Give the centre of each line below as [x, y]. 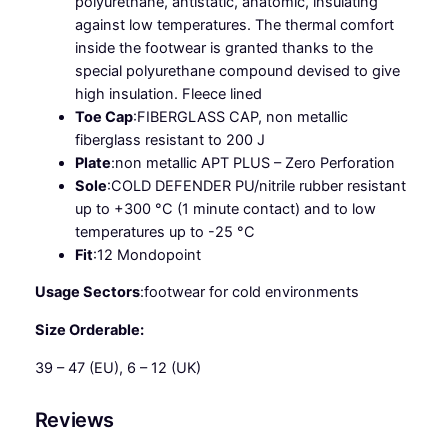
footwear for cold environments [251, 292]
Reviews [74, 419]
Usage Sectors [87, 292]
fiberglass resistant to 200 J [169, 139]
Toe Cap [103, 116]
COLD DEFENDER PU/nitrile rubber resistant [258, 185]
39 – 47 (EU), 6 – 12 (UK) [117, 367]
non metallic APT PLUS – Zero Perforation [254, 162]
